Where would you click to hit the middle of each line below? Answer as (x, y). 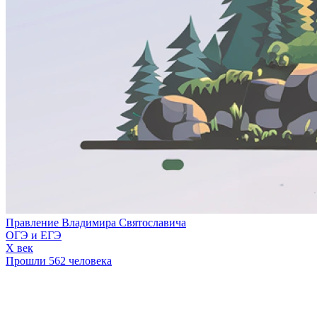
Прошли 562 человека (59, 261)
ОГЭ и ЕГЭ (34, 236)
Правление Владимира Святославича (96, 223)
